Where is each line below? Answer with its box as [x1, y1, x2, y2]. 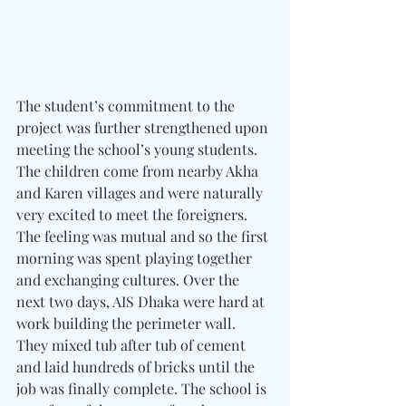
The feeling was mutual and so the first [16, 226, 272, 246]
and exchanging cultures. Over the [16, 269, 243, 289]
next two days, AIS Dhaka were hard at [16, 291, 268, 311]
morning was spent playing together [16, 247, 256, 267]
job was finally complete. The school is [16, 378, 270, 398]
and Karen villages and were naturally [16, 182, 266, 202]
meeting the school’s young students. [16, 139, 261, 159]
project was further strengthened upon [16, 117, 272, 137]
